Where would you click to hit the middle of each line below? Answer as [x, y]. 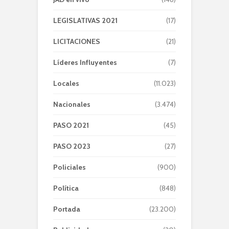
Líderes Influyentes [85, 62]
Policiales [70, 167]
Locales [66, 83]
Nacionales [72, 104]
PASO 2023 [72, 146]
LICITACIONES [77, 41]
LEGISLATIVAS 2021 [85, 20]
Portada [67, 209]
